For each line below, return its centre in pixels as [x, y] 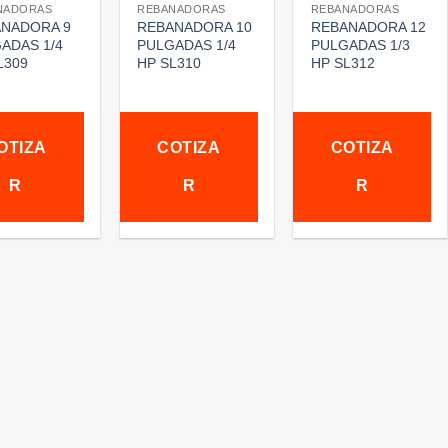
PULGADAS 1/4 [187, 44]
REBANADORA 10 [195, 26]
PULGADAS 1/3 [360, 44]
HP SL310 [169, 62]
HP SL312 [342, 62]
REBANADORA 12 [368, 26]
